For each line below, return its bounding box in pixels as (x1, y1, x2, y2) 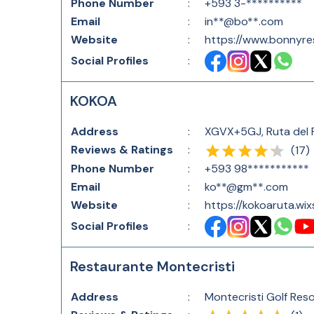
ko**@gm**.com (205, 179, 288, 194)
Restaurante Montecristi (70, 257, 235, 275)
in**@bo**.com (205, 14, 283, 29)
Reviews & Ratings (71, 142, 173, 157)
